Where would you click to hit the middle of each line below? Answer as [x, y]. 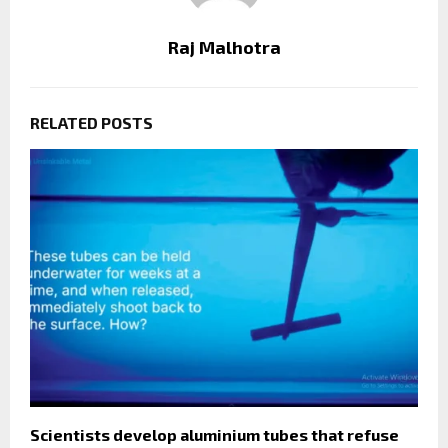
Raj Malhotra [224, 46]
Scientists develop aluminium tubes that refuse [214, 435]
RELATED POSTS [91, 122]
